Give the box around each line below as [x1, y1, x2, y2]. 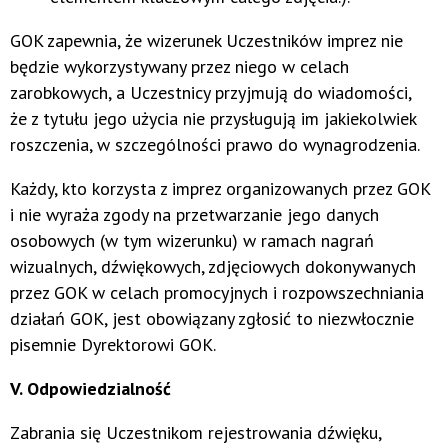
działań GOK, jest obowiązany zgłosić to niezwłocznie [10, 307, 414, 331]
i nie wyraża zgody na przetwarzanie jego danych [10, 203, 379, 227]
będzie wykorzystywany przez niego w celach [10, 55, 349, 79]
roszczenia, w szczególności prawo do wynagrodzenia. [10, 133, 420, 157]
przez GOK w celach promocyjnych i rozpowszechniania [10, 281, 424, 305]
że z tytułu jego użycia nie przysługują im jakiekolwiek [10, 107, 416, 131]
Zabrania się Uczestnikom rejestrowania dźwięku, [10, 421, 381, 445]
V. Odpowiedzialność [10, 377, 171, 401]
